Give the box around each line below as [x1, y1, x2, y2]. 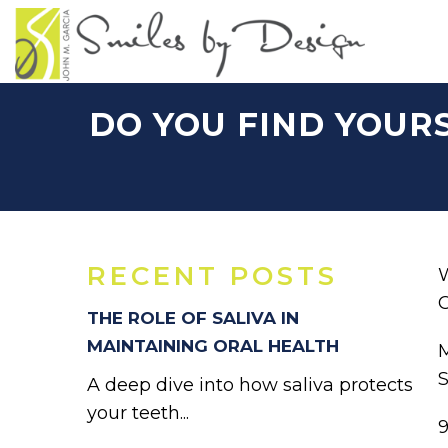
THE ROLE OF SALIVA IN [87, 308, 299, 328]
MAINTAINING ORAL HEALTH [87, 336, 339, 356]
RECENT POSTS [87, 260, 338, 292]
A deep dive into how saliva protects [87, 374, 413, 396]
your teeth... [87, 402, 189, 424]
